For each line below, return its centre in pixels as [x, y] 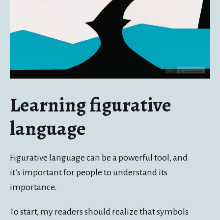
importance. [33, 187]
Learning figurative [91, 105]
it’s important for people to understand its [89, 172]
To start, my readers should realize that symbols [99, 211]
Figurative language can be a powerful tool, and [99, 157]
